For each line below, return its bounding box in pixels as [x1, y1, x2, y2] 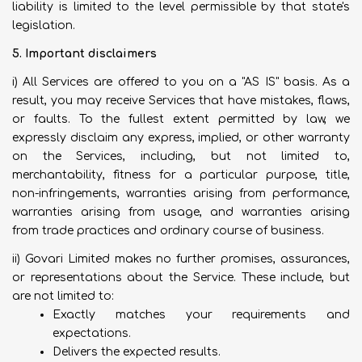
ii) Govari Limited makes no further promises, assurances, [12, 253, 350, 265]
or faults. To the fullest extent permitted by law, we [12, 113, 350, 125]
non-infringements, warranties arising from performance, [12, 187, 350, 200]
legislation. [12, 19, 75, 32]
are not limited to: [12, 290, 114, 302]
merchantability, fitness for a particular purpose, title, [12, 169, 350, 181]
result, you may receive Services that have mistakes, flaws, [12, 95, 350, 107]
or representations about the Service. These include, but [12, 271, 350, 284]
